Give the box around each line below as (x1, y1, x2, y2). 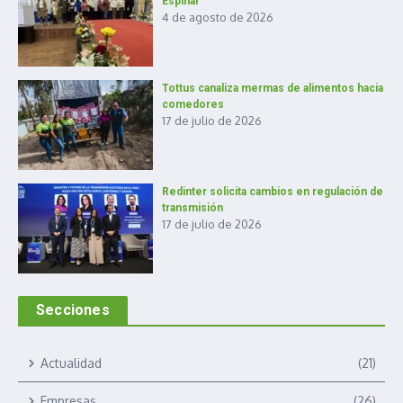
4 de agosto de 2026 (162, 10, 273, 24)
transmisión (162, 201, 223, 214)
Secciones (36, 301, 110, 318)
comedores (162, 98, 224, 111)
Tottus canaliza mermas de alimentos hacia (162, 82, 383, 94)
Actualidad (40, 355, 102, 371)
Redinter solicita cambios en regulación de (162, 185, 383, 198)
